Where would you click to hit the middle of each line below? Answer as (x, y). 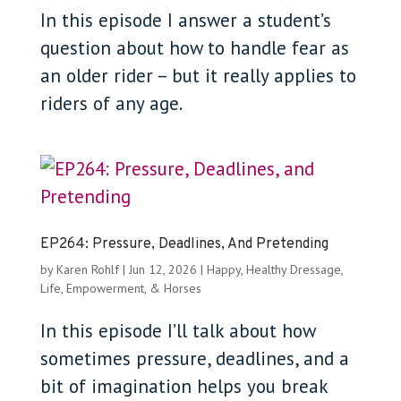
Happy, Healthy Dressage (273, 269)
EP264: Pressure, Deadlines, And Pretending (184, 244)
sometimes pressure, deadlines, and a (194, 358)
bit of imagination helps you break (183, 386)
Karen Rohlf (87, 269)
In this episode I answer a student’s (185, 20)
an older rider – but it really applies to (198, 76)
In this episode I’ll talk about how (177, 331)
